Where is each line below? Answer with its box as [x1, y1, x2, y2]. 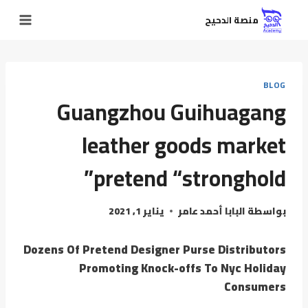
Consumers [224, 275, 286, 298]
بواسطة [247, 201, 286, 220]
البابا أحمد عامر [177, 201, 245, 220]
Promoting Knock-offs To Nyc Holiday [79, 256, 286, 279]
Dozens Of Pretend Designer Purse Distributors [23, 238, 286, 261]
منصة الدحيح [204, 11, 258, 28]
